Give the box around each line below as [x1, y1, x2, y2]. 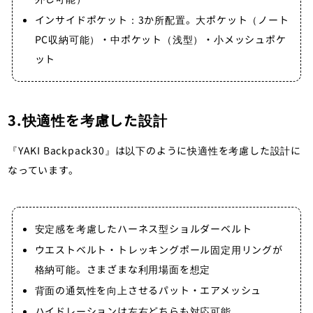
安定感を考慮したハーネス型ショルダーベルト [34, 221, 252, 236]
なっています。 [8, 163, 79, 177]
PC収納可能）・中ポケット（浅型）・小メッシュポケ [34, 32, 286, 47]
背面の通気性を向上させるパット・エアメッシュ [34, 283, 262, 298]
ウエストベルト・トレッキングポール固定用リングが [34, 242, 283, 257]
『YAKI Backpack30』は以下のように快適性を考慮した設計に [8, 143, 301, 158]
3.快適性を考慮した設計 [8, 110, 168, 131]
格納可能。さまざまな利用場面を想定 [34, 262, 211, 277]
